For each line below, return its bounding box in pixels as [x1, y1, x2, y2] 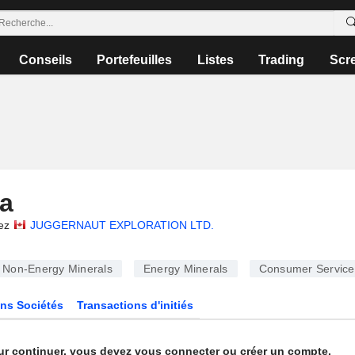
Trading [258, 53, 305, 67]
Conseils [19, 53, 73, 67]
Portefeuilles [97, 53, 173, 67]
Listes [197, 53, 234, 67]
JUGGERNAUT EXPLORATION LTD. [29, 219, 214, 231]
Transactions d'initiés [77, 299, 194, 311]
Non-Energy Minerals [2, 262, 113, 275]
